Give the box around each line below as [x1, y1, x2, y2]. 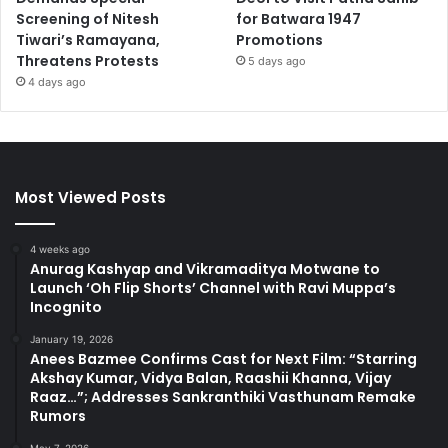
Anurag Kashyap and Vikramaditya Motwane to [30, 259, 380, 280]
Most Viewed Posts [15, 187, 166, 209]
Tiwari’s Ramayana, [16, 30, 160, 51]
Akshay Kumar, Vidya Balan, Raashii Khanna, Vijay [30, 368, 391, 389]
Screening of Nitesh [16, 9, 159, 30]
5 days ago [248, 54, 307, 69]
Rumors [30, 406, 86, 427]
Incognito [30, 297, 102, 318]
